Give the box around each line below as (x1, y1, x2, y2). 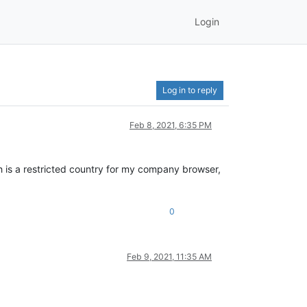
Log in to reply (162, 84, 217, 95)
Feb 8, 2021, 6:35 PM (130, 119, 212, 130)
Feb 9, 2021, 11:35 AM (127, 251, 212, 262)
